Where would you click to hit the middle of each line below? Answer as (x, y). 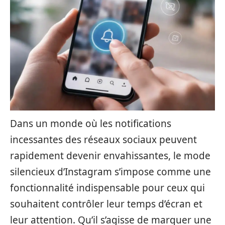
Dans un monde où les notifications (91, 124)
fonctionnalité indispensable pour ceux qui (107, 188)
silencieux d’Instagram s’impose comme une (110, 172)
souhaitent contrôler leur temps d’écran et (106, 204)
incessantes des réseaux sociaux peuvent (103, 140)
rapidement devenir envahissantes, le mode (110, 156)
